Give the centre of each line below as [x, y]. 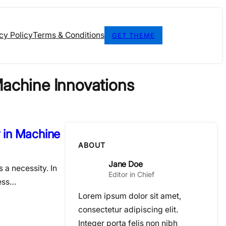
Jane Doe [126, 164]
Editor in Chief [131, 174]
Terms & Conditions [69, 35]
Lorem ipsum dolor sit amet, [130, 196]
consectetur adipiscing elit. [128, 209]
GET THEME [133, 36]
